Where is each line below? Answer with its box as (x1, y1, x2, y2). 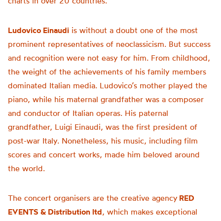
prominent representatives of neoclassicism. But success (8, 39, 211, 49)
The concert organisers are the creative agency (8, 193, 179, 203)
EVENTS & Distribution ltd (8, 207, 102, 217)
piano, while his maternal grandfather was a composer (8, 94, 204, 104)
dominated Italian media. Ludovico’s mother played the (8, 80, 207, 90)
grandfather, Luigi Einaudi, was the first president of (8, 122, 197, 132)
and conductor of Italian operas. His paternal (8, 108, 168, 118)
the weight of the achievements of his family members (8, 67, 206, 76)
